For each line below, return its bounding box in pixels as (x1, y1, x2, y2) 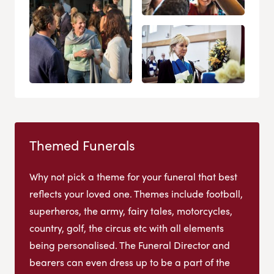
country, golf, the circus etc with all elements (29, 220, 224, 235)
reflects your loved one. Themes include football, (29, 186, 243, 201)
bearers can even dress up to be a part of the (29, 254, 230, 269)
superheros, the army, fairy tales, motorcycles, (29, 203, 232, 218)
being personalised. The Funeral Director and (29, 237, 230, 252)
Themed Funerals (29, 135, 135, 155)
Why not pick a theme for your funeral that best (29, 169, 237, 183)
